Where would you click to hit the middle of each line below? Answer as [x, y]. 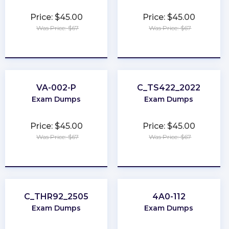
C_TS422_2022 [169, 87]
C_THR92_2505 [56, 196]
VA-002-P [56, 87]
